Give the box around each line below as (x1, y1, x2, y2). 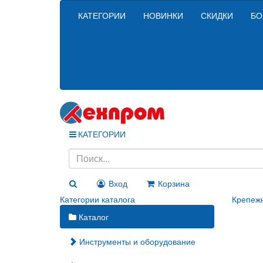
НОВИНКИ (143, 9, 183, 21)
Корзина (158, 177, 190, 189)
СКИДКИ (201, 9, 233, 21)
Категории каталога (60, 193, 135, 205)
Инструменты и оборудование (77, 235, 195, 247)
